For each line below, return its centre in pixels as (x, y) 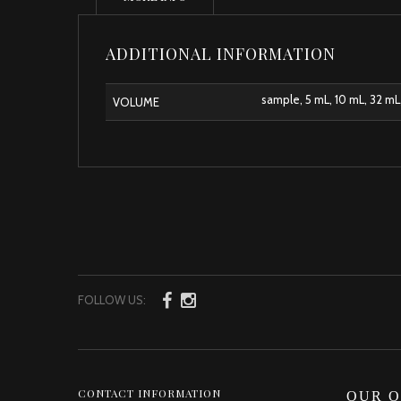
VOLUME (136, 102)
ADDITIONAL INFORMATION (221, 53)
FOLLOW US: (113, 300)
